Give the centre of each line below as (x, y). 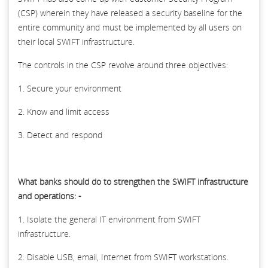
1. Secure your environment (70, 88)
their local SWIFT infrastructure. (76, 41)
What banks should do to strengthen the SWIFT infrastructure (133, 181)
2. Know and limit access (64, 111)
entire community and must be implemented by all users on (130, 27)
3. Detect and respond (60, 135)
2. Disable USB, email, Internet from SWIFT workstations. (123, 257)
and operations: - (50, 196)
